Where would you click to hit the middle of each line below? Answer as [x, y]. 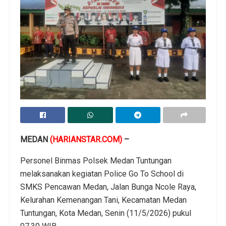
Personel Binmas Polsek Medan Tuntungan [96, 160]
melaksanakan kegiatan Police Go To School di [102, 174]
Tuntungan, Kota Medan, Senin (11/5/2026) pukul [106, 213]
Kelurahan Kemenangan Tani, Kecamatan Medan [103, 200]
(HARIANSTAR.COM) [85, 139]
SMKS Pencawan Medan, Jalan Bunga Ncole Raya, [108, 187]
